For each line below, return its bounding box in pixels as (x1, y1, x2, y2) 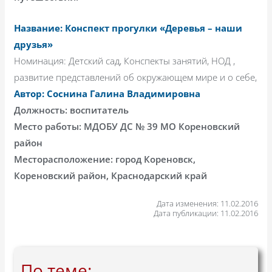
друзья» (14, 38, 53, 50)
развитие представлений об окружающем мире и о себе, (14, 70, 257, 83)
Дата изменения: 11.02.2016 (156, 197, 258, 209)
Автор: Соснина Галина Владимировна (14, 87, 201, 100)
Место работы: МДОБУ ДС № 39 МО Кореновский (14, 120, 240, 132)
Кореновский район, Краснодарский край (14, 169, 208, 182)
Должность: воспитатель (14, 103, 129, 116)
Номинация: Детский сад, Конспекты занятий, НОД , (14, 54, 236, 67)
